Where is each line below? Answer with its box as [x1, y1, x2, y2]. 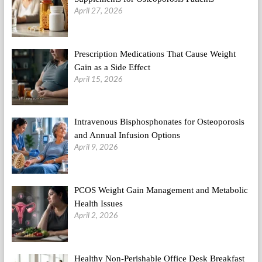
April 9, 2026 [74, 142, 118, 152]
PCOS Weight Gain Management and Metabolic [74, 185, 248, 195]
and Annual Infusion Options [74, 130, 180, 140]
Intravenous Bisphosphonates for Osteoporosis [74, 117, 244, 127]
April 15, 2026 [74, 74, 123, 84]
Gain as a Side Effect [74, 62, 150, 72]
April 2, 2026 [74, 211, 118, 220]
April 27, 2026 [74, 5, 123, 15]
